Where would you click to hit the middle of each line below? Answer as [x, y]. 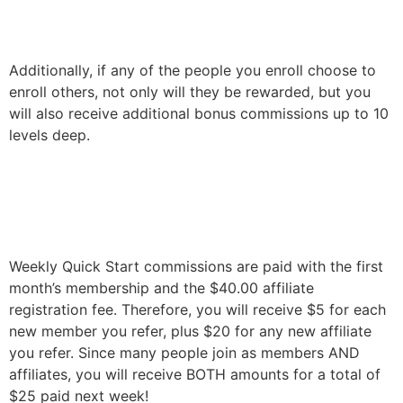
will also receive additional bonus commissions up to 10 [199, 113]
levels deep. [49, 135]
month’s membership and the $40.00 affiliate [161, 288]
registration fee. [65, 309]
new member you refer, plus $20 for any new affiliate [190, 331]
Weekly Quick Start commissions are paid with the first [196, 266]
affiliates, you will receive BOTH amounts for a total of [195, 374]
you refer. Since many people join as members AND [184, 353]
